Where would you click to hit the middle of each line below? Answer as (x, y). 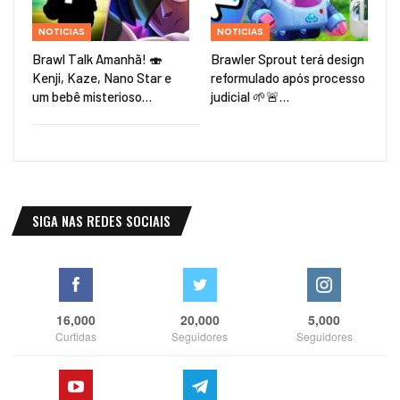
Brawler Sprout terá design (287, 59)
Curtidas (75, 337)
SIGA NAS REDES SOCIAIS (101, 221)
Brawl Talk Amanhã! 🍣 (97, 59)
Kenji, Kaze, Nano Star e (102, 78)
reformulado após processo (288, 78)
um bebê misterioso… (92, 97)
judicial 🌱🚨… (250, 97)
